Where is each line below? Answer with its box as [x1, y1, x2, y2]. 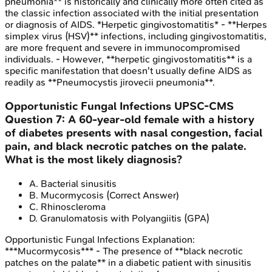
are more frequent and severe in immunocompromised [5, 42, 240, 54]
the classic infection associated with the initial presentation [5, 7, 259, 19]
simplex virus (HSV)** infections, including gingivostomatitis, [5, 30, 267, 42]
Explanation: [140, 233, 195, 245]
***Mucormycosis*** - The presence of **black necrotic [5, 245, 243, 257]
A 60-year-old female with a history [68, 112, 254, 126]
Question [5, 112, 56, 126]
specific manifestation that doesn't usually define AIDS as [5, 65, 252, 77]
